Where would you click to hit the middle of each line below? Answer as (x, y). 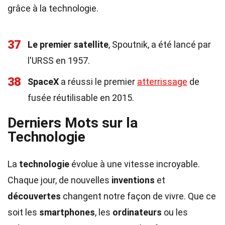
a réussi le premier (98, 82)
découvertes (34, 196)
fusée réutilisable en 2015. (81, 98)
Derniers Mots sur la (73, 123)
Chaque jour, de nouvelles (60, 180)
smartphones (67, 212)
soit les (23, 212)
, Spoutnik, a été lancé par (160, 44)
